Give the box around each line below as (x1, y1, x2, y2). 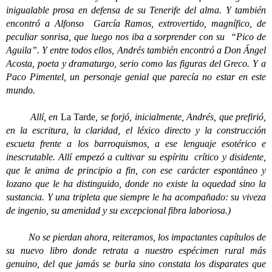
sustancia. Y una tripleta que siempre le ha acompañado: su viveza (6, 192, 266, 202)
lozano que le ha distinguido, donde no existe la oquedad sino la (6, 178, 266, 189)
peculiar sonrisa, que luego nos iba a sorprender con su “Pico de (6, 32, 266, 42)
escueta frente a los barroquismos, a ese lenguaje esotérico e (6, 138, 266, 149)
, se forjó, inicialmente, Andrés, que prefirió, (95, 112, 267, 122)
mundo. (6, 85, 35, 95)
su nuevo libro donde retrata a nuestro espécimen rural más (6, 245, 266, 256)
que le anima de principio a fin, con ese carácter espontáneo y (6, 165, 266, 175)
